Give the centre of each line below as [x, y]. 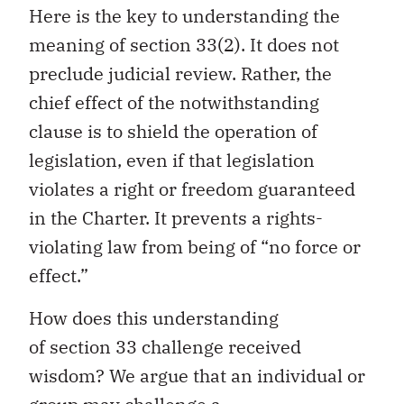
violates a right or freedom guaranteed [192, 189]
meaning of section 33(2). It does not [184, 45]
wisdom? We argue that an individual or [197, 375]
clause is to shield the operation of [173, 132]
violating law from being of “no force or [195, 247]
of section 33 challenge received [165, 346]
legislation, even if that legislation [172, 161]
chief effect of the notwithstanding [174, 103]
